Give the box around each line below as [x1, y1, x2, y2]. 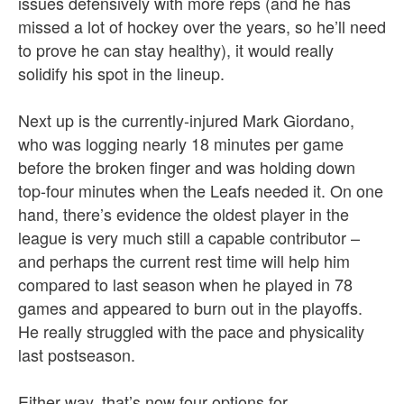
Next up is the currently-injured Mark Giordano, [18, 107, 354, 132]
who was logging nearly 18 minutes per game [18, 131, 344, 155]
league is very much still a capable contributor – [18, 225, 360, 249]
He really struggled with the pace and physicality [18, 318, 364, 343]
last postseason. [18, 342, 135, 366]
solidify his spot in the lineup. [18, 60, 225, 85]
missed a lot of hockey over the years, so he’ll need [18, 14, 386, 38]
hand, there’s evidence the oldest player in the [18, 201, 349, 225]
